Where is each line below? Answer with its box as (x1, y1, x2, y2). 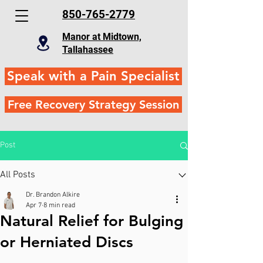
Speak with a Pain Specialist (7, 68, 180, 84)
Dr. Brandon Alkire (26, 191, 80, 199)
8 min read (43, 201, 75, 210)
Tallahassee (62, 44, 113, 55)
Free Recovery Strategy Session (8, 97, 179, 112)
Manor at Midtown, (62, 31, 141, 42)
